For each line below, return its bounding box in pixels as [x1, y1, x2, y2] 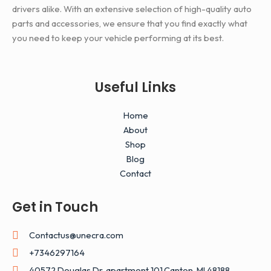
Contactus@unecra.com [28, 229, 123, 241]
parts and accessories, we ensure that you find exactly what [12, 18, 247, 30]
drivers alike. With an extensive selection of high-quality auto [12, 3, 252, 15]
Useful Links [95, 77, 176, 97]
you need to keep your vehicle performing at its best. [12, 32, 224, 44]
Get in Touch [12, 198, 98, 217]
